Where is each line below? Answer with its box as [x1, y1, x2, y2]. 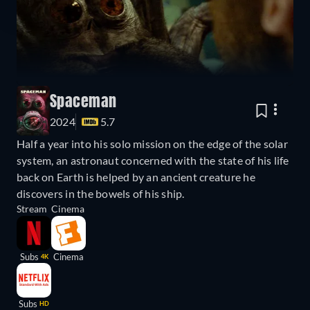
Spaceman [50, 95, 117, 111]
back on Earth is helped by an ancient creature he [17, 170, 255, 184]
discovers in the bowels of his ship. [17, 187, 185, 201]
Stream [17, 203, 47, 215]
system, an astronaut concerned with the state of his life [17, 154, 289, 167]
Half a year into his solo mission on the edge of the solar [17, 137, 288, 151]
